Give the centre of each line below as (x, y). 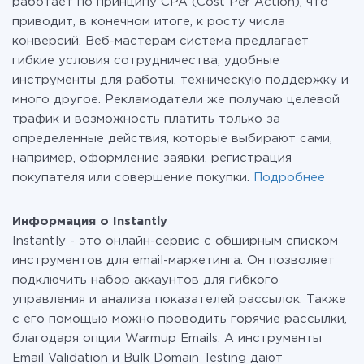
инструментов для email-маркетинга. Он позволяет (173, 260)
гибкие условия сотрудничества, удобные (146, 61)
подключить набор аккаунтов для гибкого (145, 280)
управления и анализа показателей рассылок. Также (179, 299)
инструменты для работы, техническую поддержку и (180, 80)
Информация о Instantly (90, 221)
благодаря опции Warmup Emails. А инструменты (167, 338)
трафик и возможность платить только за (146, 119)
